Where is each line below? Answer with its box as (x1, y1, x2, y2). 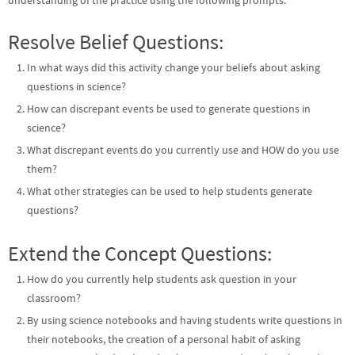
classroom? (27, 291, 82, 305)
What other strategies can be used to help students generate (27, 184, 313, 198)
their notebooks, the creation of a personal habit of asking (27, 332, 301, 346)
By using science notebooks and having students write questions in (27, 313, 343, 327)
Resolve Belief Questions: (8, 28, 223, 55)
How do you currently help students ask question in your (27, 272, 297, 286)
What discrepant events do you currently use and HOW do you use (27, 143, 340, 157)
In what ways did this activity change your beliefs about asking (27, 60, 321, 74)
